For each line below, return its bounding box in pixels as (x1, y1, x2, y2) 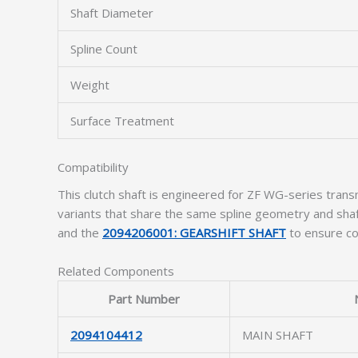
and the (58, 225, 102, 241)
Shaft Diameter (70, 5, 153, 21)
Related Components (58, 263, 174, 279)
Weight (70, 77, 109, 93)
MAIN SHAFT (242, 327, 313, 343)
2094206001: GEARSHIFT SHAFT (102, 225, 286, 241)
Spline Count (70, 41, 137, 57)
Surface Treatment (70, 113, 174, 129)
